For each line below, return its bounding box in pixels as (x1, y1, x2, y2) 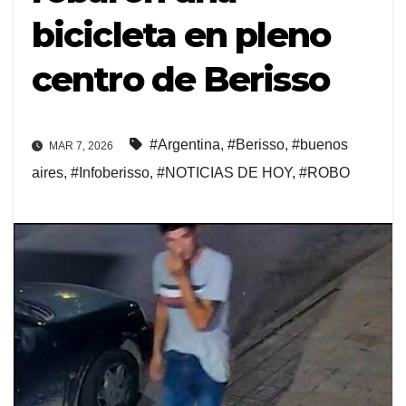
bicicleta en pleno (32, 14, 330, 57)
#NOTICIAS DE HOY (157, 164, 292, 180)
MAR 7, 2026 (46, 139, 113, 152)
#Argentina (150, 136, 220, 152)
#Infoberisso (71, 164, 150, 180)
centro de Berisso (32, 58, 329, 101)
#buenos (292, 136, 348, 152)
